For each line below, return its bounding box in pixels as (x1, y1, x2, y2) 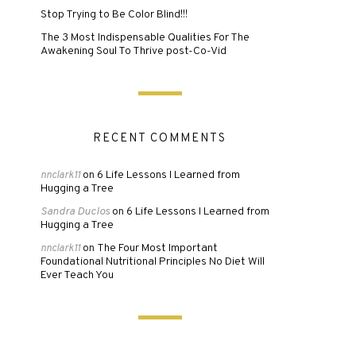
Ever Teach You (41, 269, 114, 282)
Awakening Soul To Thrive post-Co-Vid (41, 44, 226, 58)
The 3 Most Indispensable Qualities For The (41, 31, 250, 44)
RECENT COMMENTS (93, 131, 226, 146)
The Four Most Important (97, 242, 218, 255)
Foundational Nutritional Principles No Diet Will (41, 255, 265, 269)
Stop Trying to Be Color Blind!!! (41, 8, 188, 21)
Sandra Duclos (41, 205, 110, 219)
